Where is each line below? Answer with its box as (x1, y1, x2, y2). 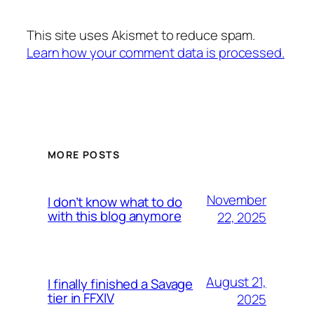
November (206, 190, 266, 209)
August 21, (205, 272, 266, 291)
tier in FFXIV (48, 288, 114, 307)
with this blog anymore (48, 206, 182, 225)
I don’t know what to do (48, 192, 182, 211)
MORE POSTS (48, 147, 120, 161)
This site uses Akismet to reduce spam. (27, 26, 256, 45)
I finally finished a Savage (48, 274, 193, 293)
